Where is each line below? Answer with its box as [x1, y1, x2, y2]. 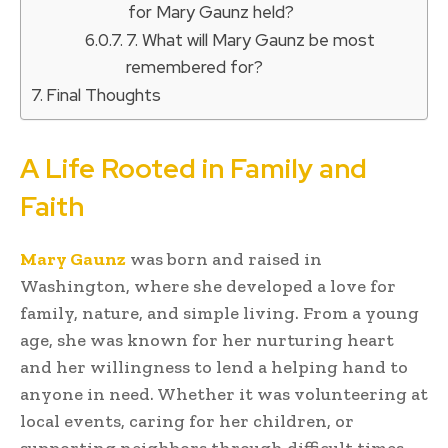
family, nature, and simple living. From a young [20, 301, 419, 324]
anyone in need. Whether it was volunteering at [20, 382, 428, 405]
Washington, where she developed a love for [20, 274, 396, 297]
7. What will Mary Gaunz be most [126, 28, 376, 51]
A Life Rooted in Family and [20, 150, 367, 186]
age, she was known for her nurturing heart [20, 328, 394, 351]
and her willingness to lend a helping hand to [20, 355, 408, 378]
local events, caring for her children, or [20, 409, 354, 432]
